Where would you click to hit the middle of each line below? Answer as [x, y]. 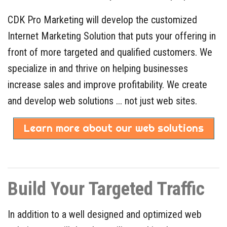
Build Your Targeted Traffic [106, 189]
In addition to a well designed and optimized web [105, 215]
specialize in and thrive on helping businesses [98, 69]
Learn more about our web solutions [113, 128]
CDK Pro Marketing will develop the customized [102, 20]
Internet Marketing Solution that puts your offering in [112, 36]
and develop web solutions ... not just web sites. [102, 101]
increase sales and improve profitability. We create [107, 85]
